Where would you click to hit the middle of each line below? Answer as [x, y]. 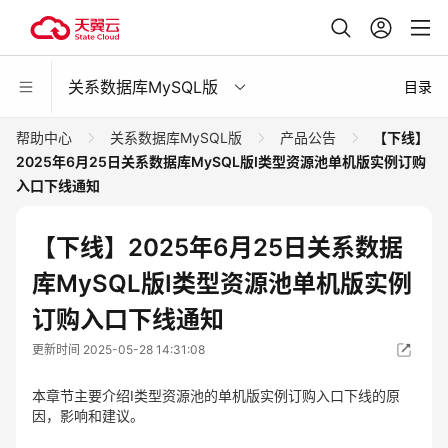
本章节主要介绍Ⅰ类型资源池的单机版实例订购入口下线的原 [216, 395]
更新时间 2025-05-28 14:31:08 [118, 349]
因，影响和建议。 [88, 415]
